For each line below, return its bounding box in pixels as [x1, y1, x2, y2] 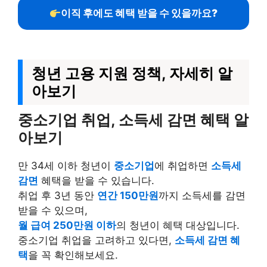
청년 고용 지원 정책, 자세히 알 [32, 64, 232, 82]
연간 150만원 [97, 190, 159, 201]
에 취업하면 [154, 160, 211, 172]
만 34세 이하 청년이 [18, 160, 114, 172]
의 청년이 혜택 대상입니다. [116, 219, 240, 231]
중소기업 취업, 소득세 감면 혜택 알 [18, 111, 249, 129]
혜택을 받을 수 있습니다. [38, 175, 154, 187]
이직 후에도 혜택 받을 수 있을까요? [61, 7, 218, 19]
